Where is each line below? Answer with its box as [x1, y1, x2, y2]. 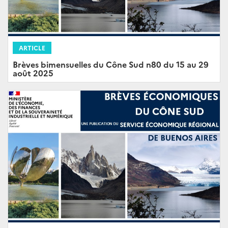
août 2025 [13, 67, 53, 78]
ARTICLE [19, 43, 45, 52]
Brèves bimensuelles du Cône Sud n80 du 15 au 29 [13, 58, 209, 70]
